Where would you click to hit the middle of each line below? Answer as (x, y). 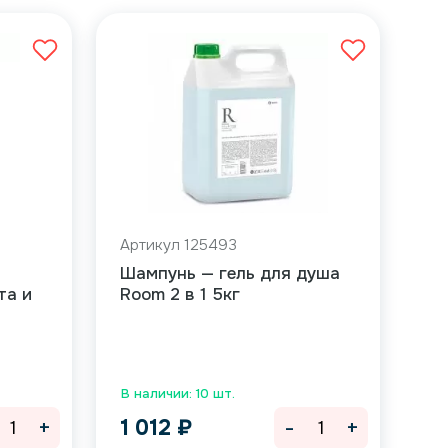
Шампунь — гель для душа (229, 273)
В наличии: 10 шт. (177, 393)
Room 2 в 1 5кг (179, 294)
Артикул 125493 (178, 245)
